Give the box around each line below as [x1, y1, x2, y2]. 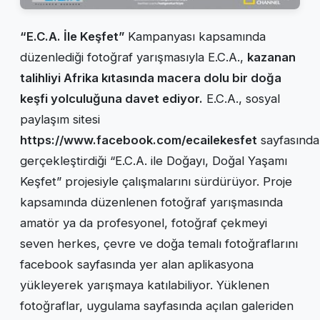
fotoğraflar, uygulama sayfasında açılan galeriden [20, 299, 294, 314]
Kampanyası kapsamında [124, 29, 266, 44]
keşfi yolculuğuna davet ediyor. [20, 91, 203, 106]
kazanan [247, 50, 296, 65]
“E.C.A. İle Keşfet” [20, 29, 124, 44]
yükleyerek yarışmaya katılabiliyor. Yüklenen [20, 278, 269, 293]
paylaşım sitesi [20, 112, 100, 127]
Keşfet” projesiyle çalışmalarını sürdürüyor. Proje [20, 174, 292, 189]
